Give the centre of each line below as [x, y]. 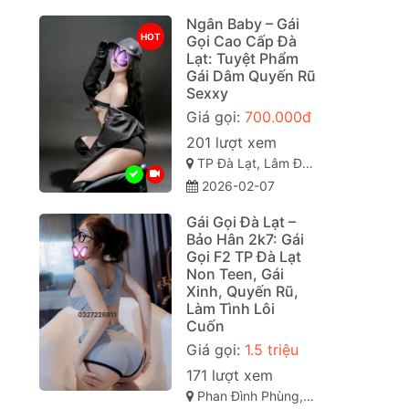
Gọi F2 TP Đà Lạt [243, 257]
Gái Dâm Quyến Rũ [251, 76]
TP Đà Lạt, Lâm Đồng [247, 163]
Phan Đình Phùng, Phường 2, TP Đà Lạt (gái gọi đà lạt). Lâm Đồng [248, 396]
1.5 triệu [271, 350]
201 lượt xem [231, 143]
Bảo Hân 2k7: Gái [245, 240]
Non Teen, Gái [235, 274]
